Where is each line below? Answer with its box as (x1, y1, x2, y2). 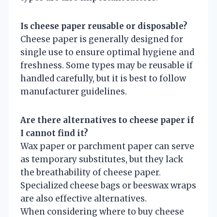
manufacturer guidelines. (20, 86, 127, 97)
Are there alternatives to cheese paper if (20, 114, 194, 125)
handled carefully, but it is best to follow (20, 73, 186, 84)
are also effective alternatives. (20, 193, 147, 204)
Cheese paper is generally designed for (20, 33, 183, 45)
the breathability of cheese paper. (20, 167, 161, 178)
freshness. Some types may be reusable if (20, 60, 193, 71)
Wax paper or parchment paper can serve (20, 140, 194, 152)
